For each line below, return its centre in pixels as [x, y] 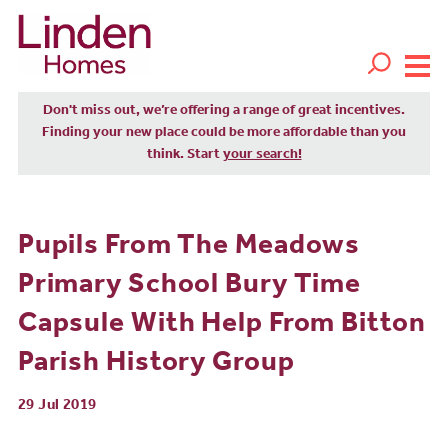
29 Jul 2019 [57, 406]
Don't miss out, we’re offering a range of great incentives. [224, 111]
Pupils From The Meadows [189, 247]
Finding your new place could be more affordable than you [224, 133]
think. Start [184, 155]
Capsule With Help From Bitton [221, 325]
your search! [262, 155]
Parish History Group [156, 364]
